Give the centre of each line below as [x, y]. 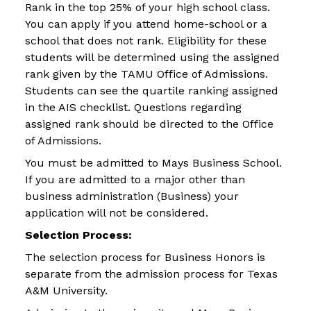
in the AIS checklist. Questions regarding [133, 108]
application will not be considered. [117, 213]
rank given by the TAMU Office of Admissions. [146, 74]
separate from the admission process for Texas [151, 274]
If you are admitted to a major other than [135, 180]
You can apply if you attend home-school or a [146, 24]
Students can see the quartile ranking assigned [152, 91]
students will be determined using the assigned [152, 58]
